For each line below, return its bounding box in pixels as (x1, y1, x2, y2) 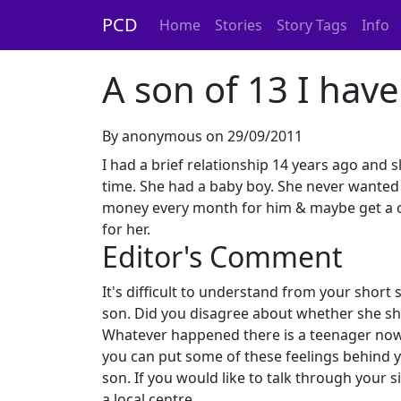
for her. (102, 219, 150, 239)
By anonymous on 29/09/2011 (102, 126, 303, 146)
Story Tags (277, 15, 347, 35)
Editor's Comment (102, 237, 343, 276)
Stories (215, 15, 262, 35)
